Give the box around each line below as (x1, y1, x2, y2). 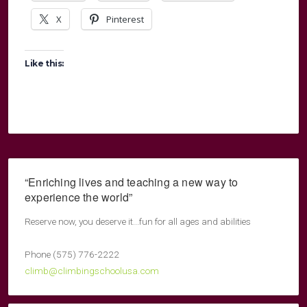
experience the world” (25, 188, 133, 205)
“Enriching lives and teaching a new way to (25, 173, 238, 190)
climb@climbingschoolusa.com (25, 265, 159, 276)
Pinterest (106, 13, 144, 26)
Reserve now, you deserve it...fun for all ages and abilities (25, 215, 251, 227)
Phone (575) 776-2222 (25, 248, 119, 260)
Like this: (25, 58, 64, 69)
